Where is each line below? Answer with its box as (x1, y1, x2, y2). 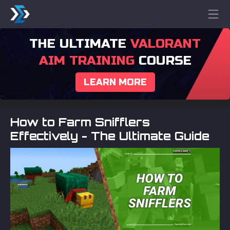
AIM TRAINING (39, 53, 135, 68)
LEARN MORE (83, 76, 147, 88)
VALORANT (130, 36, 201, 51)
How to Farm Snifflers (10, 115, 150, 129)
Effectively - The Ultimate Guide (10, 129, 209, 143)
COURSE (134, 53, 191, 68)
